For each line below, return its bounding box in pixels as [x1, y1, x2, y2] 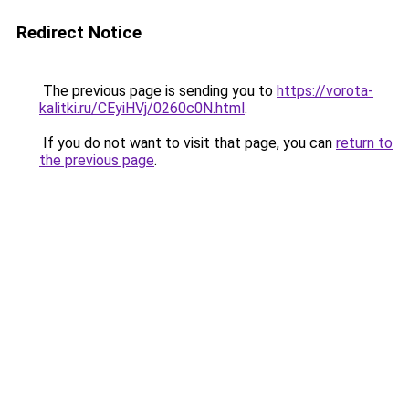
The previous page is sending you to [39, 82, 277, 100]
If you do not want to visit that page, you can [39, 134, 336, 152]
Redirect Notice [16, 22, 142, 43]
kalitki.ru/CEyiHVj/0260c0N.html [39, 100, 245, 117]
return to [336, 134, 393, 152]
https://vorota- [277, 82, 373, 100]
